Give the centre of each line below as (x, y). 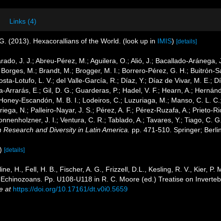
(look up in (140, 41)
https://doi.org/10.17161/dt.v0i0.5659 (70, 189)
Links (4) (23, 21)
